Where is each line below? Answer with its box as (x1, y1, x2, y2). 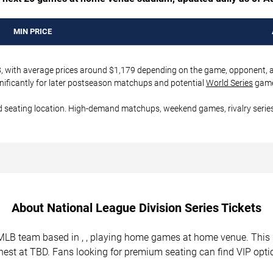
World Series (206, 77, 253, 88)
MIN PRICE (13, 26, 52, 36)
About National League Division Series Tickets (12, 200, 261, 215)
